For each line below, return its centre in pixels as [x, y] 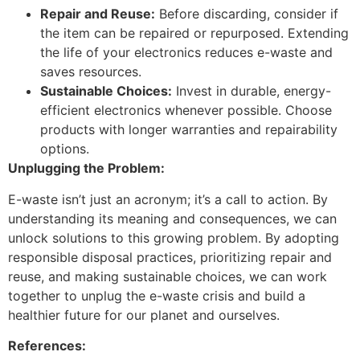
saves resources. [91, 72]
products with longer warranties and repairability [189, 130]
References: [47, 345]
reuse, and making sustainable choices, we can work [168, 276]
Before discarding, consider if [247, 14]
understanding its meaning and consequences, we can [172, 218]
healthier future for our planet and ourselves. [144, 315]
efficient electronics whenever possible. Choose [186, 110]
